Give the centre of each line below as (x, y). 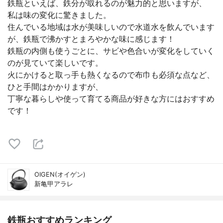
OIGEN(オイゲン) (60, 174)
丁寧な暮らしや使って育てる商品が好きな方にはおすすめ (111, 99)
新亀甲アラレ (54, 184)
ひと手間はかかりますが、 (55, 87)
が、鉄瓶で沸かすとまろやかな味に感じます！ (91, 39)
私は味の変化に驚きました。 (59, 15)
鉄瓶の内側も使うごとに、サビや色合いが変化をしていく (111, 51)
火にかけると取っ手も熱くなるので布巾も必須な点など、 (111, 75)
